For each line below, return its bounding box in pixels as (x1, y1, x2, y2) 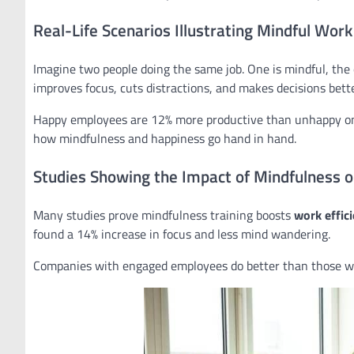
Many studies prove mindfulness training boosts (33, 205, 294, 224)
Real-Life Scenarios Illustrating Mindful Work (33, 17, 352, 43)
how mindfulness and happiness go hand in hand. (33, 129, 296, 149)
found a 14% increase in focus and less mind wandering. (33, 224, 330, 243)
